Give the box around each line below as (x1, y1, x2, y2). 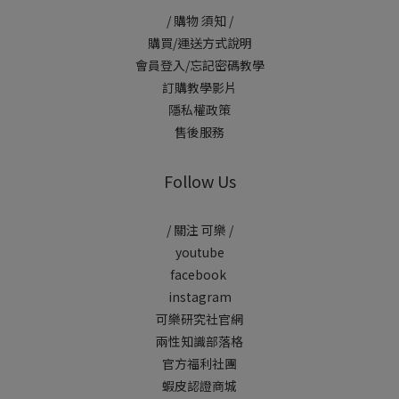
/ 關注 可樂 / (166, 221, 233, 239)
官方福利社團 (162, 354, 237, 372)
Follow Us (163, 169, 236, 192)
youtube (175, 243, 224, 261)
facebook (170, 265, 229, 283)
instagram (167, 288, 232, 305)
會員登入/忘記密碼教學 (134, 56, 265, 74)
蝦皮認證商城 (162, 377, 237, 395)
